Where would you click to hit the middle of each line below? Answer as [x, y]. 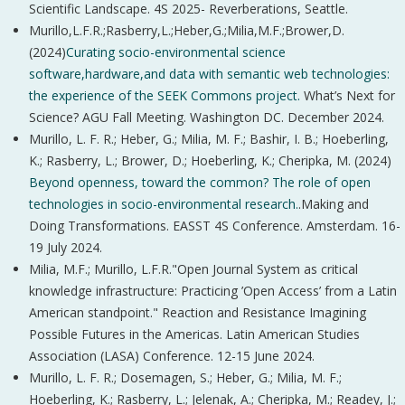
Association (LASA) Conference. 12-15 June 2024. [172, 356]
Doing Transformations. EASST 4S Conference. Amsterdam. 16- [215, 226]
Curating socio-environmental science [176, 52]
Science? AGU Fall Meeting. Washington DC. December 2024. [207, 117]
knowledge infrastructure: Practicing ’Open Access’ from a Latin [213, 291]
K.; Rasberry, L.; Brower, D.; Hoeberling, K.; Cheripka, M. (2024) [210, 160]
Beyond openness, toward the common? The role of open [200, 182]
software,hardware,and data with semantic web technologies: [209, 74]
